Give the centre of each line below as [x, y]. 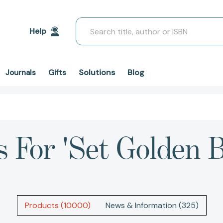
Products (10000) [57, 206]
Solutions [97, 72]
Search [88, 23]
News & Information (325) [152, 206]
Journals [21, 73]
